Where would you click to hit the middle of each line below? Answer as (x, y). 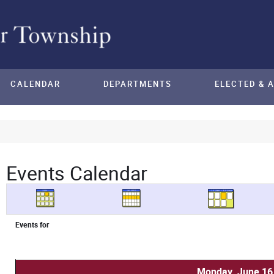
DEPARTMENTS (138, 84)
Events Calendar (76, 173)
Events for (32, 225)
